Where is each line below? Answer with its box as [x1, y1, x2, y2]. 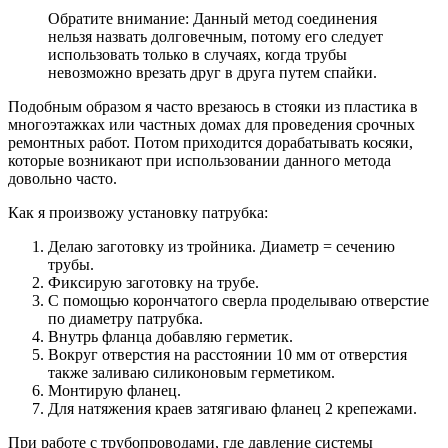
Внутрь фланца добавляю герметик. [48, 327, 293, 345]
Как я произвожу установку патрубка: [8, 203, 268, 221]
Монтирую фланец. [48, 381, 181, 399]
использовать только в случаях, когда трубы [48, 45, 347, 63]
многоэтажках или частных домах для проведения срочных [8, 115, 415, 133]
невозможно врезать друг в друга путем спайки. [48, 63, 377, 81]
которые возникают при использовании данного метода [8, 151, 391, 169]
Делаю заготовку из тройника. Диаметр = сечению [48, 237, 395, 255]
